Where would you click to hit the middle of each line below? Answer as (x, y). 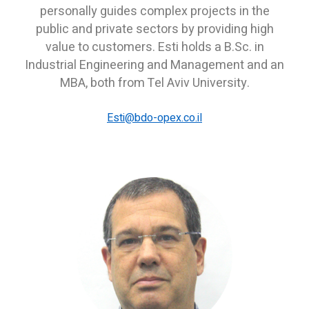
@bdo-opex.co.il (163, 118)
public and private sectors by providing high (154, 29)
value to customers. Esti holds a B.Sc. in (154, 47)
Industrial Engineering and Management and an (154, 65)
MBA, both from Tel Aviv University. (154, 83)
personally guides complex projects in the (154, 11)
